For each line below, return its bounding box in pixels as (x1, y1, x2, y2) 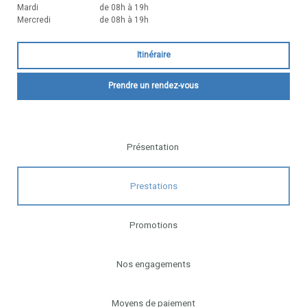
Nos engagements (116, 258, 191, 269)
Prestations (130, 180, 177, 191)
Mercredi (17, 14, 51, 25)
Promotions (130, 219, 177, 230)
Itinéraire (136, 50, 171, 60)
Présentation (127, 141, 179, 152)
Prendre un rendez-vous (108, 81, 199, 91)
